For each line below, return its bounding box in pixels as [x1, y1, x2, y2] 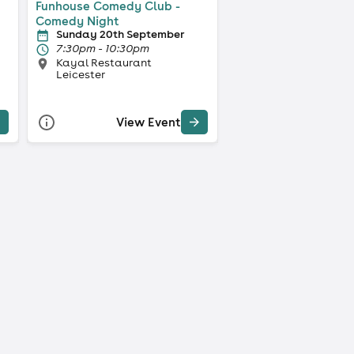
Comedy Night [35, 13, 119, 28]
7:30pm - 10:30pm [55, 40, 149, 55]
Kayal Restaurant [55, 55, 152, 70]
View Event [115, 115, 181, 130]
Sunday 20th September [55, 26, 184, 41]
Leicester [55, 66, 105, 81]
